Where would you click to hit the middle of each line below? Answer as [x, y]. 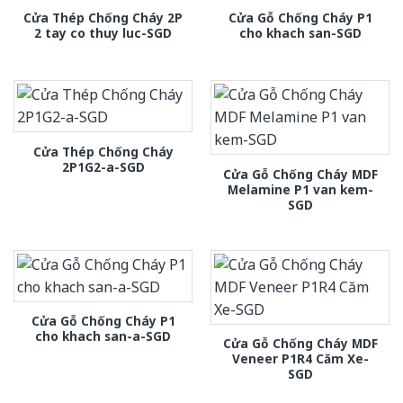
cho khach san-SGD [300, 32]
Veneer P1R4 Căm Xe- [300, 358]
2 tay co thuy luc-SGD [103, 32]
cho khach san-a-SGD [103, 336]
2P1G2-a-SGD [103, 166]
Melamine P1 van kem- [300, 189]
